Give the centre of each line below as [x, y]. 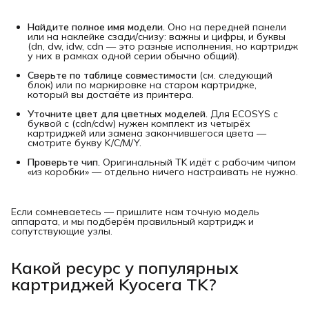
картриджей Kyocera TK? [114, 285]
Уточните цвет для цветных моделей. [118, 114]
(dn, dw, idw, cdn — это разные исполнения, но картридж [163, 47]
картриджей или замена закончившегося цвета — [147, 133]
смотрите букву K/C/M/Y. [84, 143]
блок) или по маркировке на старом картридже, [142, 85]
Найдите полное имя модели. [96, 27]
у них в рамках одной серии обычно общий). [133, 56]
